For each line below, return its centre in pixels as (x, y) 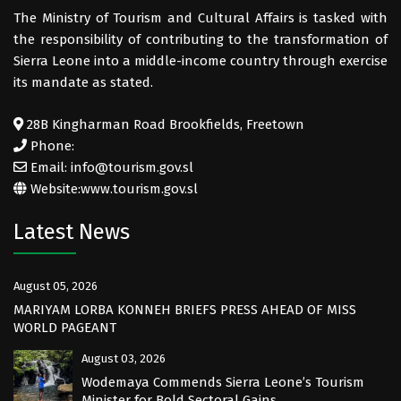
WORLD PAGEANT (65, 328)
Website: (54, 189)
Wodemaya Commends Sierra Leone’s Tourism (223, 383)
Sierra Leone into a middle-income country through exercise (200, 61)
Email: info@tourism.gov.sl (110, 168)
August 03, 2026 (124, 359)
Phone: (51, 146)
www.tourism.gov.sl (139, 189)
